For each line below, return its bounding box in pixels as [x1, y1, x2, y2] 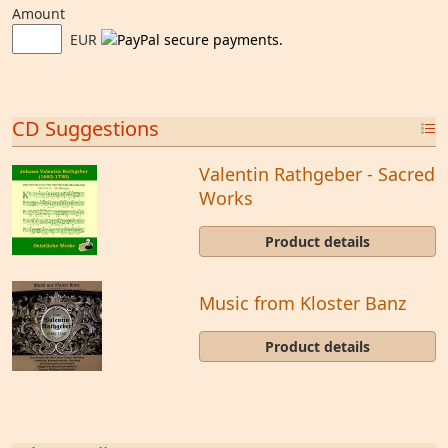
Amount [12, 4, 65, 23]
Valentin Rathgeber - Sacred [198, 162, 435, 186]
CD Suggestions [12, 115, 159, 142]
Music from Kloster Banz [198, 290, 406, 315]
